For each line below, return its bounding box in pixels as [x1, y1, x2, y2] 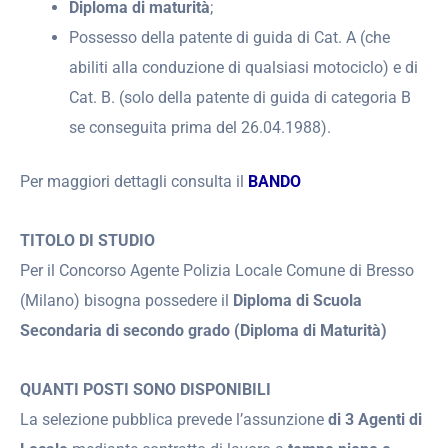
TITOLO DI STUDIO [20, 231, 155, 251]
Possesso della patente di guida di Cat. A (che [69, 27, 391, 47]
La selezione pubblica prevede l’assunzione [20, 409, 328, 429]
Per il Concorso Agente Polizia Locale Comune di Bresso [20, 261, 414, 281]
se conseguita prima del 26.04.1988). [69, 117, 332, 137]
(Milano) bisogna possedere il [20, 291, 229, 311]
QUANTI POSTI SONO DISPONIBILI [20, 379, 271, 399]
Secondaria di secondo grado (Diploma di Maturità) [20, 321, 387, 341]
